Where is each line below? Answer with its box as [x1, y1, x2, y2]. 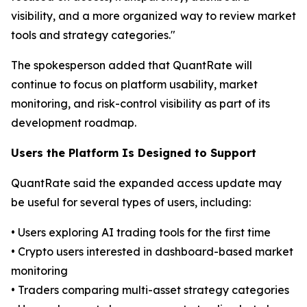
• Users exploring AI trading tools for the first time [11, 225, 271, 240]
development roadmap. [11, 116, 136, 130]
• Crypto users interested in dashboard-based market [11, 245, 293, 259]
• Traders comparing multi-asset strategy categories [11, 283, 289, 297]
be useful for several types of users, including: [11, 195, 251, 210]
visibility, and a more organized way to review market [11, 9, 296, 23]
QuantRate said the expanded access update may [11, 176, 282, 191]
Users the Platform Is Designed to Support [11, 146, 256, 160]
